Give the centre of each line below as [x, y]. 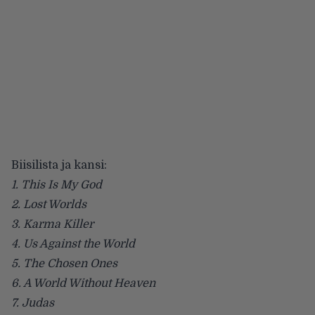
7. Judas [33, 303]
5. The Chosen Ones [64, 263]
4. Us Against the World [73, 244]
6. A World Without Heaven [83, 283]
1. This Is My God [57, 185]
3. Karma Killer [52, 224]
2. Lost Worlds [49, 204]
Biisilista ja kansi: [59, 165]
